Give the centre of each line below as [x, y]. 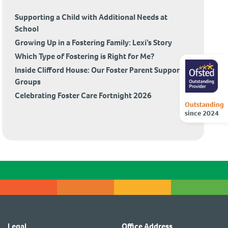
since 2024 [202, 113]
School [27, 29]
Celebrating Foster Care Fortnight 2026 [84, 95]
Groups [28, 82]
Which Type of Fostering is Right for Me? [85, 56]
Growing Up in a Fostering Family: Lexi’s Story [94, 42]
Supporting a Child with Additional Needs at [91, 17]
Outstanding [204, 104]
